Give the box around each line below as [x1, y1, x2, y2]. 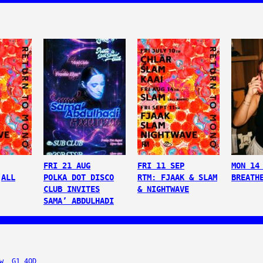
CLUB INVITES [43, 184, 100, 194]
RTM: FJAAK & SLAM [137, 173, 217, 182]
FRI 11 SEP [137, 161, 184, 170]
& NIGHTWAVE [137, 184, 189, 194]
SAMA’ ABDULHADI [43, 196, 114, 205]
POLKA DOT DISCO [43, 173, 114, 182]
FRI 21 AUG [43, 161, 90, 170]
